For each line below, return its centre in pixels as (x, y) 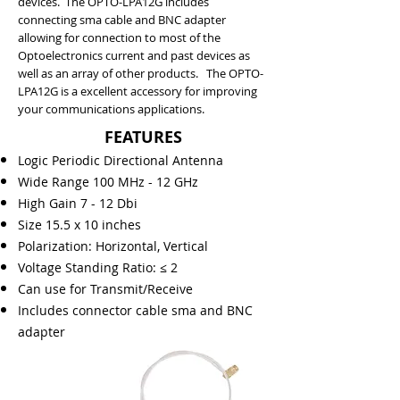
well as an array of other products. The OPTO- (141, 73)
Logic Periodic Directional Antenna (121, 160)
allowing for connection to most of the (119, 37)
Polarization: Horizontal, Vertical (113, 246)
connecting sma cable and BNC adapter (122, 20)
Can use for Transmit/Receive (105, 289)
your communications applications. (112, 109)
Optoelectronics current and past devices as (134, 55)
